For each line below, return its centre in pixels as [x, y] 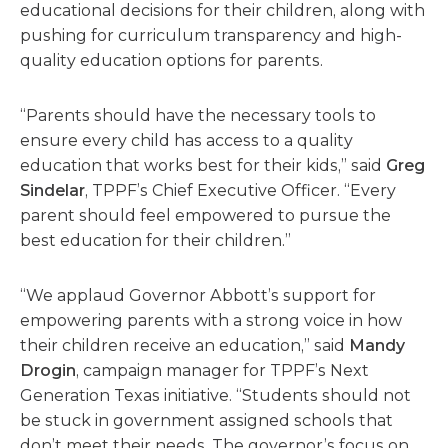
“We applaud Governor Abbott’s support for [198, 295]
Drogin [48, 370]
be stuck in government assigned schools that [206, 420]
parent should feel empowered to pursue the [205, 215]
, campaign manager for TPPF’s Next [222, 370]
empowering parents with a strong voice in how [211, 320]
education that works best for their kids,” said [203, 165]
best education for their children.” [155, 240]
